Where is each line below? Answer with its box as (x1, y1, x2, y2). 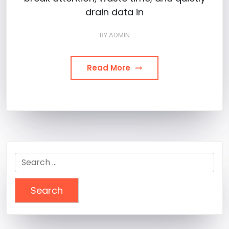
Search (14, 152, 47, 166)
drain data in (85, 5, 144, 18)
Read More (87, 62, 132, 73)
